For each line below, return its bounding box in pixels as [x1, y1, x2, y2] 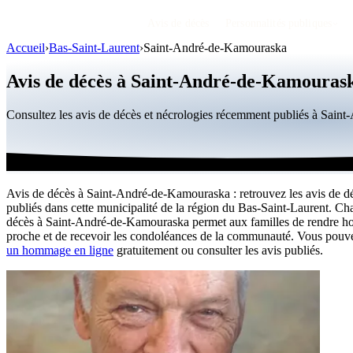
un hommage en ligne [6, 243, 113, 257]
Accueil [6, 41, 45, 54]
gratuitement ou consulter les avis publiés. [113, 243, 323, 257]
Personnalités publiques [225, 17, 333, 29]
